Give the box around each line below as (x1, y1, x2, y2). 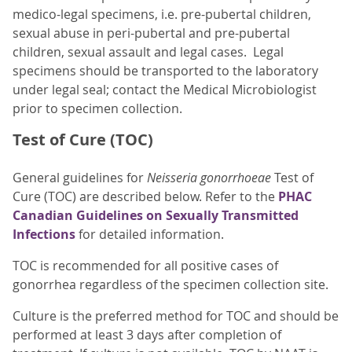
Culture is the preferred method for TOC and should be (13, 307, 339, 325)
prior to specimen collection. (13, 100, 182, 118)
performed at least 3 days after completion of (13, 326, 281, 344)
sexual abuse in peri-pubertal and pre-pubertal (13, 24, 290, 42)
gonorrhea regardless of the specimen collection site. (13, 276, 328, 294)
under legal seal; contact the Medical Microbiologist (13, 81, 317, 99)
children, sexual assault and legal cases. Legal (13, 43, 284, 61)
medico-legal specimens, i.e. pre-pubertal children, (13, 5, 311, 24)
